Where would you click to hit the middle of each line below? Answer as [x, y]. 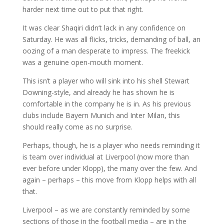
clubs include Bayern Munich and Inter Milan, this [101, 115]
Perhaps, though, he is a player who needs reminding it [111, 145]
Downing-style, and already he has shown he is [98, 92]
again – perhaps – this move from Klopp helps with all [109, 179]
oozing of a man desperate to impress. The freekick [106, 50]
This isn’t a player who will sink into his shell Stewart [106, 80]
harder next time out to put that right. [83, 9]
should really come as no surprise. [77, 126]
